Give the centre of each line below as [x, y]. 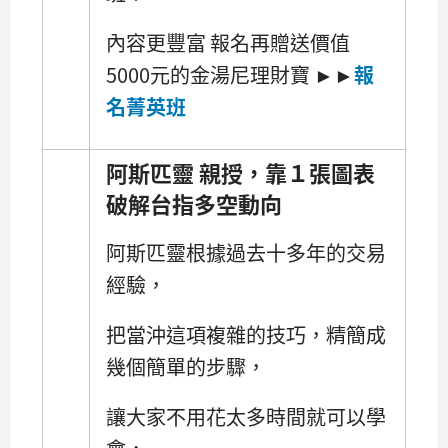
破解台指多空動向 [194, 202]
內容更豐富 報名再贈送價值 [228, 43]
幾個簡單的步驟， [186, 366]
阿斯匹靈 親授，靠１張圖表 [240, 171]
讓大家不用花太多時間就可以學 [246, 416]
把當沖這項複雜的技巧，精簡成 [246, 334]
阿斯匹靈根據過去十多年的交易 [246, 252]
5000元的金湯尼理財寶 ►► [230, 75]
